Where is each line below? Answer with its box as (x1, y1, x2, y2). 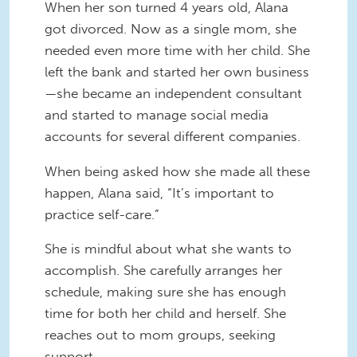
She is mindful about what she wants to (45, 241, 292, 257)
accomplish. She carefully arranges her (45, 262, 282, 279)
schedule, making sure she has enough (45, 284, 286, 300)
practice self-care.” (45, 206, 159, 222)
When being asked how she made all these (45, 163, 310, 179)
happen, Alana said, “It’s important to (45, 184, 274, 201)
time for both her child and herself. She (45, 305, 286, 322)
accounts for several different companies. (45, 127, 300, 144)
